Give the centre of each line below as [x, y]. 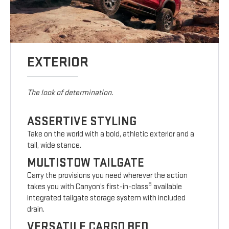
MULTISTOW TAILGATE [86, 163]
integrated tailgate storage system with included [107, 198]
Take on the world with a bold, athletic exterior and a [111, 134]
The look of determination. [71, 93]
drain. [36, 210]
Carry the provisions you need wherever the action [108, 176]
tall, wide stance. [54, 146]
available [167, 187]
